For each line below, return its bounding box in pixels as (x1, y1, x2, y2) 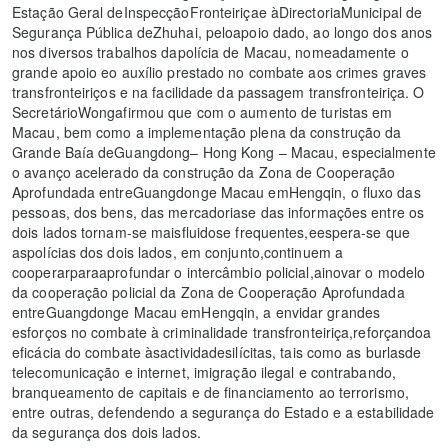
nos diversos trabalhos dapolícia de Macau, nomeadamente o (12, 42, 409, 63)
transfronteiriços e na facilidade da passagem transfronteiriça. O (12, 82, 425, 103)
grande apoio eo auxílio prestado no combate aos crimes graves (12, 62, 427, 83)
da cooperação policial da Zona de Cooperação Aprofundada (12, 282, 405, 303)
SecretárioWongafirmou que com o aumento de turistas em (12, 102, 393, 123)
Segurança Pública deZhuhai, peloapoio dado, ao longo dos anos (12, 22, 433, 43)
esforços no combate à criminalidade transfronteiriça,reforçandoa (12, 322, 432, 343)
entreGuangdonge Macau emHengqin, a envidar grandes (12, 302, 381, 323)
